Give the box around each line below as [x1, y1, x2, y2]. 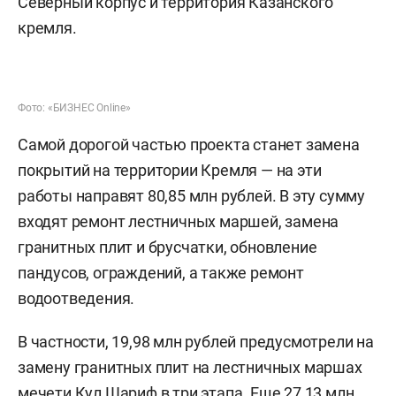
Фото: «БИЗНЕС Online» [18, 102, 131, 114]
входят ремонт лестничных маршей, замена [18, 212, 339, 231]
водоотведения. [18, 289, 135, 308]
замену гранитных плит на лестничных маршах [18, 358, 362, 377]
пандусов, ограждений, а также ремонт [18, 263, 304, 282]
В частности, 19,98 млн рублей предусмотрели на [18, 332, 374, 351]
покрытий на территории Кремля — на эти [18, 161, 322, 179]
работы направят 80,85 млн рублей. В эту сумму [18, 187, 365, 205]
